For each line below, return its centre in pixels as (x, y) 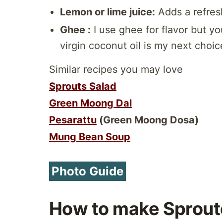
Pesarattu (73, 120)
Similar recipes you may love (116, 69)
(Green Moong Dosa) (148, 120)
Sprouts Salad (83, 86)
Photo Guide (87, 171)
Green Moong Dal (90, 103)
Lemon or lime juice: (107, 12)
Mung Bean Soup (90, 137)
